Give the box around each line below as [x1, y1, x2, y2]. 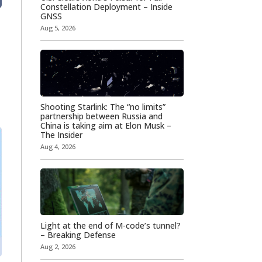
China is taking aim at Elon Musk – [40, 119, 171, 131]
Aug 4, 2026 [40, 142, 75, 151]
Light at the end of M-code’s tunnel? [40, 219, 181, 231]
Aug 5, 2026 [40, 23, 75, 32]
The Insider [40, 129, 82, 140]
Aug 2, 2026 [40, 242, 75, 251]
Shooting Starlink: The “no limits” [40, 101, 166, 112]
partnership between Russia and [40, 110, 163, 122]
